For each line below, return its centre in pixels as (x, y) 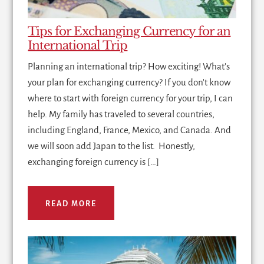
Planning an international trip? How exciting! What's (129, 66)
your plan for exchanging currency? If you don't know (129, 82)
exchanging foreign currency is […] (94, 161)
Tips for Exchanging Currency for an (129, 31)
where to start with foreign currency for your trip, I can (131, 98)
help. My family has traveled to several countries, (121, 114)
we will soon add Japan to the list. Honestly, (112, 146)
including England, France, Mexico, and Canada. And (130, 130)
